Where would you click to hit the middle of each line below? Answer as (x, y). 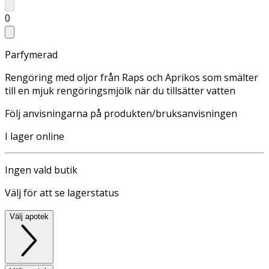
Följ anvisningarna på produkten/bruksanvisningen (121, 113)
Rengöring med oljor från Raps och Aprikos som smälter (131, 77)
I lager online (35, 136)
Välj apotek (29, 216)
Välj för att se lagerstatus (62, 192)
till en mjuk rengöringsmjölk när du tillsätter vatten (120, 90)
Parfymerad (31, 54)
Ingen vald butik (41, 170)
